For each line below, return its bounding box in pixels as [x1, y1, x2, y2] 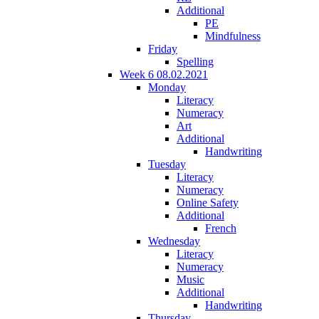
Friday [148, 42, 177, 55]
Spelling [177, 55, 214, 68]
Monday [148, 80, 186, 93]
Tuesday [148, 157, 186, 170]
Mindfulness [205, 29, 261, 42]
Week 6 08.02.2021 [120, 68, 208, 80]
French [205, 221, 236, 234]
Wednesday [148, 234, 200, 247]
